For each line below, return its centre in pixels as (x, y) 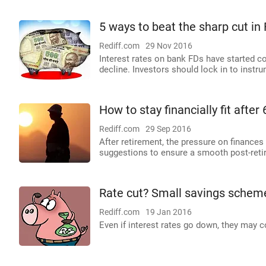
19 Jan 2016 (169, 212)
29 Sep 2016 (168, 129)
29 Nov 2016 (169, 46)
